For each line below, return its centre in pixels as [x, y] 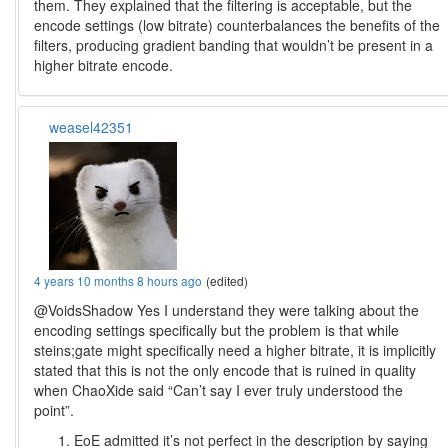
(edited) [227, 281]
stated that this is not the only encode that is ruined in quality [225, 370]
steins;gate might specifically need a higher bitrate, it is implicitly [235, 350]
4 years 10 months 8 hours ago [118, 281]
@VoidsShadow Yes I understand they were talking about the [227, 310]
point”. [54, 410]
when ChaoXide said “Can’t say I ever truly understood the [219, 390]
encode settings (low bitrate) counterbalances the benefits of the [237, 25]
